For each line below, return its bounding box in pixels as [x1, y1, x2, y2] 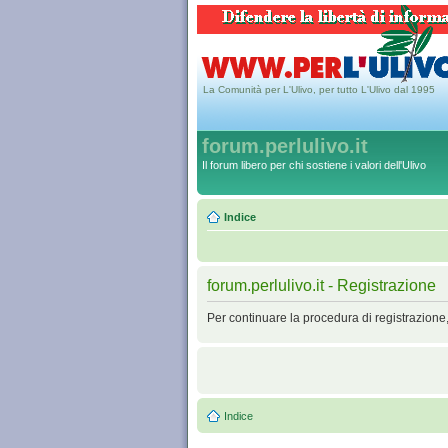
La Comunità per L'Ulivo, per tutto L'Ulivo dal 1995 [203, 84, 435, 95]
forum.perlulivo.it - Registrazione [207, 277, 436, 294]
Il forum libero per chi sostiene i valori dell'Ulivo [202, 159, 426, 171]
